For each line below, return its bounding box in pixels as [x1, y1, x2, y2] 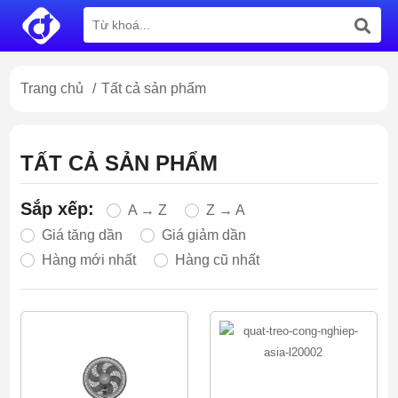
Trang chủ [20, 81, 84, 96]
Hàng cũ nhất [175, 252, 260, 267]
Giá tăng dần [42, 227, 123, 243]
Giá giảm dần [162, 227, 247, 243]
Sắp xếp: [20, 199, 95, 219]
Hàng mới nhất [42, 252, 137, 267]
